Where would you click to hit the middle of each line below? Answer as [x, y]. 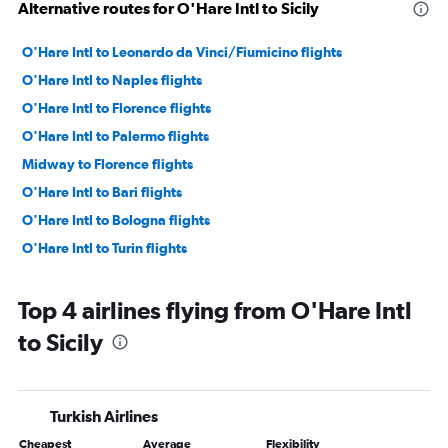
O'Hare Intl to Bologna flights [116, 219]
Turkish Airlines [104, 415]
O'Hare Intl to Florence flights [116, 107]
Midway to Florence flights [107, 163]
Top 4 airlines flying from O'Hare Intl [215, 309]
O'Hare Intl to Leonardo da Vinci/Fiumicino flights [182, 51]
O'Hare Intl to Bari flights [102, 191]
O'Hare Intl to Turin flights [104, 247]
